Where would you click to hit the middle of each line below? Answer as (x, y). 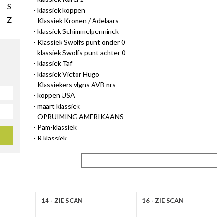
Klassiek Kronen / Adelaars (78, 21)
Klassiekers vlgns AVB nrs (77, 85)
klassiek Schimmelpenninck (78, 31)
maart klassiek (59, 106)
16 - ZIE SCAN (163, 201)
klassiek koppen (62, 10)
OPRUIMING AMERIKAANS (81, 116)
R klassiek (52, 138)
